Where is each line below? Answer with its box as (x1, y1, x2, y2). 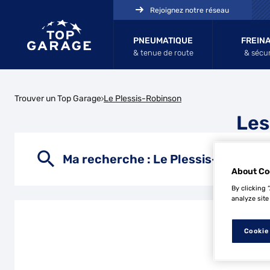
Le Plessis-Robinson (104, 93, 181, 104)
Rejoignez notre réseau (150, 6, 230, 14)
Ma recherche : (63, 152, 153, 166)
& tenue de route (133, 48, 193, 57)
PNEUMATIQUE (133, 36, 193, 46)
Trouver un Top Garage (14, 93, 101, 104)
